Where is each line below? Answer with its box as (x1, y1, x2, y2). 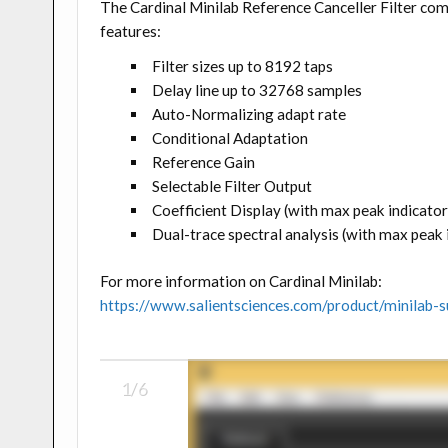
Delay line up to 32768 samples (151, 81, 362, 100)
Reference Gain (151, 153, 255, 172)
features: (100, 22, 162, 41)
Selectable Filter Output (151, 177, 312, 196)
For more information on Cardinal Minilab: (100, 272, 383, 291)
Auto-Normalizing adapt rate (151, 105, 346, 124)
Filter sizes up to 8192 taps (151, 57, 333, 76)
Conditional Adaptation (151, 129, 308, 148)
